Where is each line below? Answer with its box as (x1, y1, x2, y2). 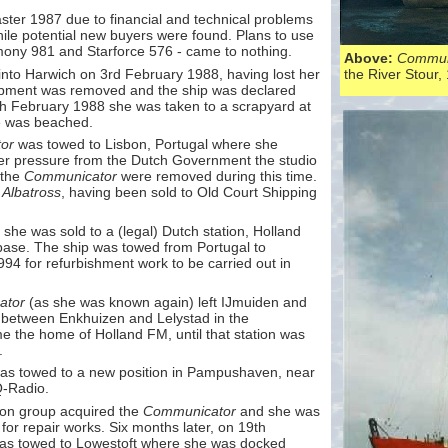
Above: (344, 50, 397, 66)
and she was (236, 403, 320, 420)
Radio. (8, 380, 49, 397)
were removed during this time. (117, 168, 317, 185)
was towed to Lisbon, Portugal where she (14, 136, 278, 153)
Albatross (2, 184, 61, 201)
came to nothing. (182, 43, 292, 59)
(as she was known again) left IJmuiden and (25, 293, 307, 310)
